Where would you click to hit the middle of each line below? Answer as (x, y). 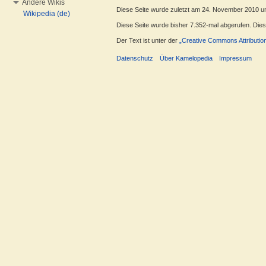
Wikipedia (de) (47, 14)
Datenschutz (135, 58)
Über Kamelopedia (186, 58)
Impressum (236, 58)
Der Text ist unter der (148, 41)
